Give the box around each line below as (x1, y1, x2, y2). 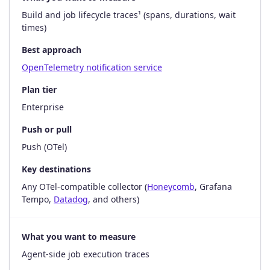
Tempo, (22, 193, 54, 205)
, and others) (88, 193, 139, 205)
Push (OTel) (22, 140, 67, 152)
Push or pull (22, 123, 72, 135)
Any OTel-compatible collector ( (22, 180, 147, 192)
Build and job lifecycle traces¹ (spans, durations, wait (22, 8, 236, 20)
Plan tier (22, 83, 57, 95)
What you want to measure (22, 230, 136, 242)
